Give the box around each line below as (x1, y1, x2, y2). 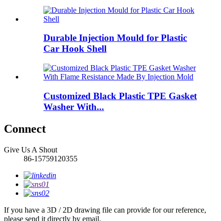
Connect (4, 122, 46, 135)
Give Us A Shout (4, 145, 57, 154)
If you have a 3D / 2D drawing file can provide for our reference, (4, 205, 206, 214)
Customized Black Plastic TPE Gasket (43, 90, 197, 101)
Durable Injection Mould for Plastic (43, 33, 187, 43)
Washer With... (43, 101, 104, 112)
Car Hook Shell (43, 43, 107, 54)
